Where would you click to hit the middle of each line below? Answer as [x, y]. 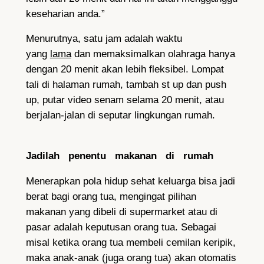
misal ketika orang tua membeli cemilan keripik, [131, 243]
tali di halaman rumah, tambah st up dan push [126, 85]
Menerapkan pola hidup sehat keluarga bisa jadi [130, 181]
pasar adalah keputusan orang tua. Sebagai [121, 227]
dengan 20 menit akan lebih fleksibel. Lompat [125, 70]
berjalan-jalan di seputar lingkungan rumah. [120, 115]
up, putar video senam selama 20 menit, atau [125, 100]
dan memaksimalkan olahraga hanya [153, 54]
